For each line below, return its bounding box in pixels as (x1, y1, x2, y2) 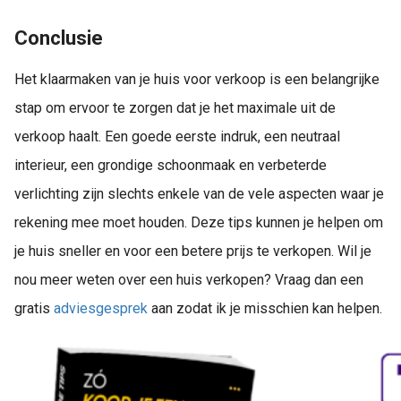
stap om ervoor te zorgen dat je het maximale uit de (14, 98, 336, 116)
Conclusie (14, 26, 103, 49)
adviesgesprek (54, 299, 148, 317)
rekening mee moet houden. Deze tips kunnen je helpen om (14, 213, 383, 231)
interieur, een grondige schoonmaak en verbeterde (14, 156, 327, 174)
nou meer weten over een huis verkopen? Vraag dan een (14, 270, 363, 288)
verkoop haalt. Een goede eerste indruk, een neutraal (14, 127, 340, 145)
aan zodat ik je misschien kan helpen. (148, 299, 382, 317)
